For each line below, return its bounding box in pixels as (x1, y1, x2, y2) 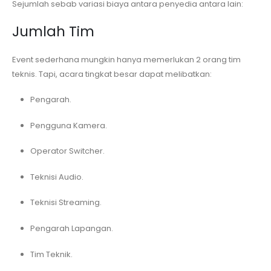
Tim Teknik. (30, 248, 73, 260)
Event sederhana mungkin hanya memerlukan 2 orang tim (12, 53, 241, 65)
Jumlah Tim (12, 21, 94, 41)
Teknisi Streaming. (30, 197, 102, 209)
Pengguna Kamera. (30, 119, 107, 131)
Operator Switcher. (30, 145, 105, 157)
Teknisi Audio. (30, 171, 83, 183)
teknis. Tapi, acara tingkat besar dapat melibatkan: (12, 68, 212, 80)
